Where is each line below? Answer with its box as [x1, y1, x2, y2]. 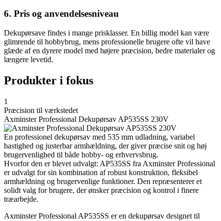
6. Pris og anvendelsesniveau [4, 8, 119, 19]
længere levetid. [4, 55, 53, 64]
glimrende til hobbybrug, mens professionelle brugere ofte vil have [4, 37, 210, 46]
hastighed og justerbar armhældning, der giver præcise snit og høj [4, 141, 207, 150]
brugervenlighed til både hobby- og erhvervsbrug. [4, 150, 158, 159]
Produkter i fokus [4, 74, 93, 87]
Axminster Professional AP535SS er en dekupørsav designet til [4, 211, 200, 220]
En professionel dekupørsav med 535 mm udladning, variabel [4, 132, 195, 141]
